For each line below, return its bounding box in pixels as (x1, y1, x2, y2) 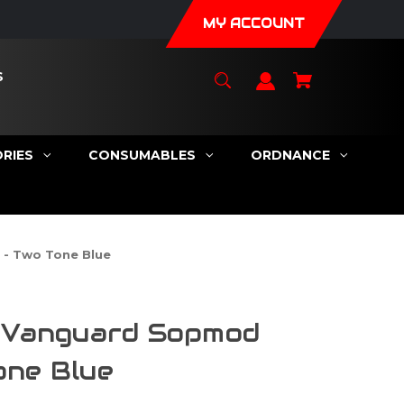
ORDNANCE (250, 146, 330, 163)
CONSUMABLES (87, 146, 196, 163)
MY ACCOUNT (202, 15, 305, 32)
